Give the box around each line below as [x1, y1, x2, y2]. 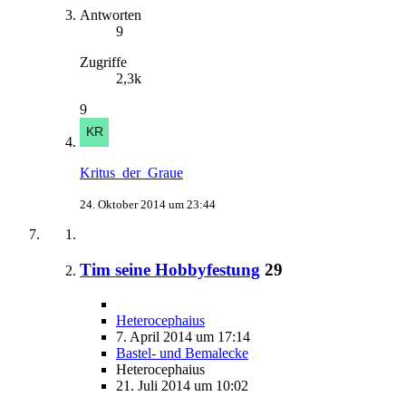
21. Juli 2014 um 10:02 [116, 378, 248, 394]
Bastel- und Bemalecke [116, 345, 248, 362]
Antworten [80, 6, 141, 23]
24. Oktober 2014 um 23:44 [80, 197, 216, 211]
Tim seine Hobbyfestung [80, 259, 260, 279]
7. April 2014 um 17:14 [116, 329, 250, 345]
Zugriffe [80, 53, 127, 70]
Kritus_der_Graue [80, 164, 183, 180]
